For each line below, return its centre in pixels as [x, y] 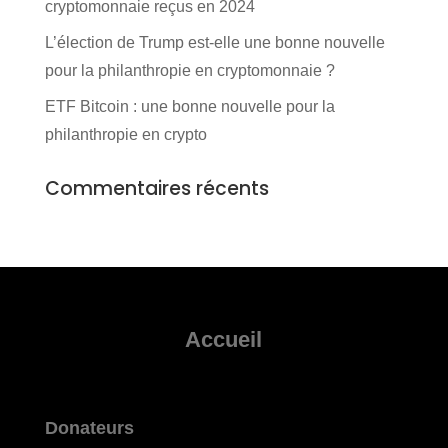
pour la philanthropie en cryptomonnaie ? [189, 71]
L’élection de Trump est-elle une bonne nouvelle [214, 43]
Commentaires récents [156, 189]
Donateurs [89, 428]
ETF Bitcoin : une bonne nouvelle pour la [189, 107]
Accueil [224, 340]
